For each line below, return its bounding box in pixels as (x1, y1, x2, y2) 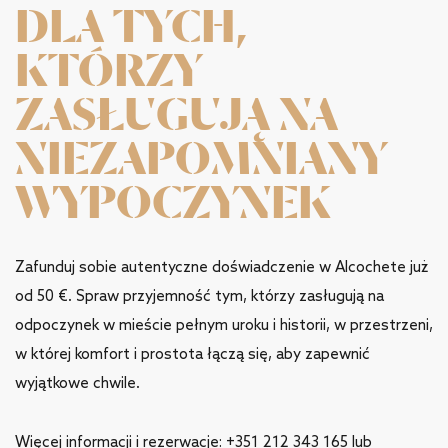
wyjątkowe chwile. (15, 375, 140, 393)
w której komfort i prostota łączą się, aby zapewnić (15, 346, 370, 364)
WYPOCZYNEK (15, 174, 331, 229)
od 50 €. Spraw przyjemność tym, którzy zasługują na (15, 288, 384, 306)
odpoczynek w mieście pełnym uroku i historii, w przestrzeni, (15, 317, 433, 335)
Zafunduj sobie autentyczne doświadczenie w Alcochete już (15, 259, 428, 277)
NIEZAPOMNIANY (15, 130, 387, 185)
